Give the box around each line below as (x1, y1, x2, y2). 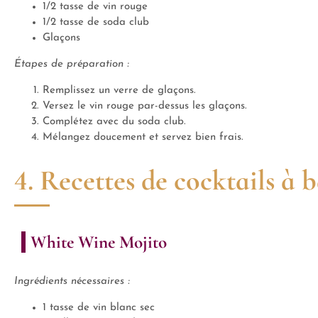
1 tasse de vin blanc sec (43, 302, 155, 313)
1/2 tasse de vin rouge (43, 1, 148, 12)
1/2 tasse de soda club (43, 17, 149, 28)
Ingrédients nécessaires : (14, 276, 130, 287)
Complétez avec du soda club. (43, 116, 186, 127)
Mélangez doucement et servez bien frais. (43, 132, 243, 143)
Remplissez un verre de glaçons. (43, 85, 196, 96)
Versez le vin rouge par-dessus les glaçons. (43, 101, 247, 111)
